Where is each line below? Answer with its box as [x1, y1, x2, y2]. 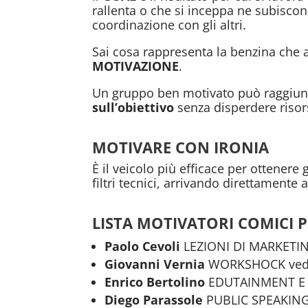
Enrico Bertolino [104, 273, 206, 290]
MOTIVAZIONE [92, 57, 179, 74]
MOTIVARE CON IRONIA [92, 136, 269, 157]
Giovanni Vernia [104, 255, 209, 272]
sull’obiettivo [92, 98, 175, 115]
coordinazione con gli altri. [92, 16, 247, 33]
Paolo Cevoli [104, 237, 181, 254]
